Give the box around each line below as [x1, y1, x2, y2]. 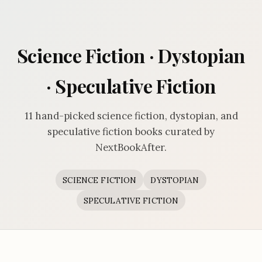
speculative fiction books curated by [47, 125, 215, 139]
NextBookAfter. [95, 141, 167, 154]
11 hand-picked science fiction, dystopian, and [24, 109, 238, 123]
